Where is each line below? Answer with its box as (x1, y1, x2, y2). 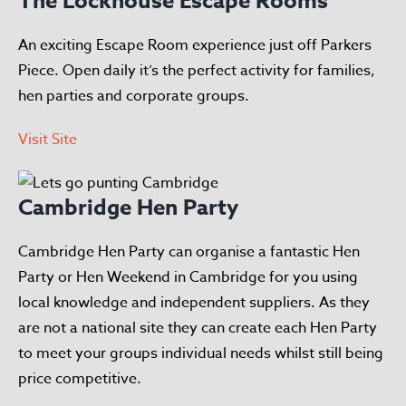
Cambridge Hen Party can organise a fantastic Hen (18, 241, 360, 263)
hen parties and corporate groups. (18, 85, 249, 107)
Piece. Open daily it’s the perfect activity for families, (18, 60, 375, 82)
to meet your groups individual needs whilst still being (18, 343, 383, 364)
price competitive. (18, 368, 141, 390)
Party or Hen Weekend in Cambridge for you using (18, 266, 358, 288)
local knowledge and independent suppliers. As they (18, 292, 370, 314)
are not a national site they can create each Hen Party (18, 317, 377, 339)
